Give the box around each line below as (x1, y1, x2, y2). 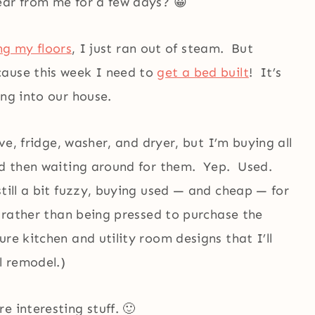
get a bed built (157, 64, 249, 80)
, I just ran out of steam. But (71, 40, 254, 56)
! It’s (248, 64, 282, 80)
